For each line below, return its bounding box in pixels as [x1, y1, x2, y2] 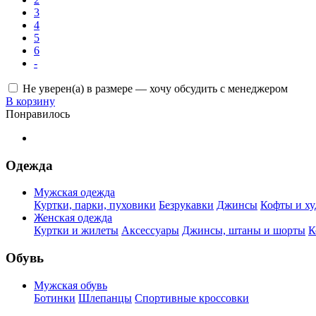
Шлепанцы [78, 291, 132, 304]
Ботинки [34, 291, 75, 304]
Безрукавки [159, 199, 214, 212]
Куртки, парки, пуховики [34, 199, 156, 212]
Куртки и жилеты [34, 224, 119, 237]
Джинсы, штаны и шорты [182, 224, 305, 237]
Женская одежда [34, 212, 112, 224]
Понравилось [6, 107, 70, 120]
